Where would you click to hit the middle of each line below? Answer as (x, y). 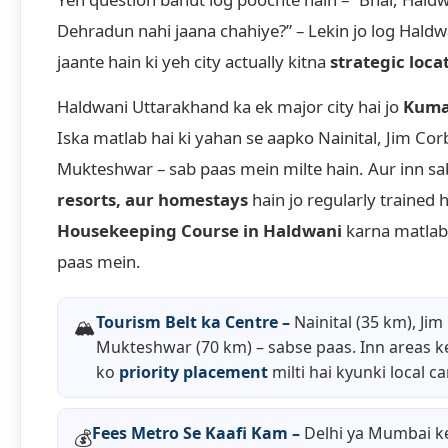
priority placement (193, 372)
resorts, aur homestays (152, 200)
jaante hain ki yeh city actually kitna (193, 62)
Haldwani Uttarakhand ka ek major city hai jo (230, 107)
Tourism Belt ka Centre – (193, 322)
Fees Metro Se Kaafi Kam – (196, 433)
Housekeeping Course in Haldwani (199, 231)
